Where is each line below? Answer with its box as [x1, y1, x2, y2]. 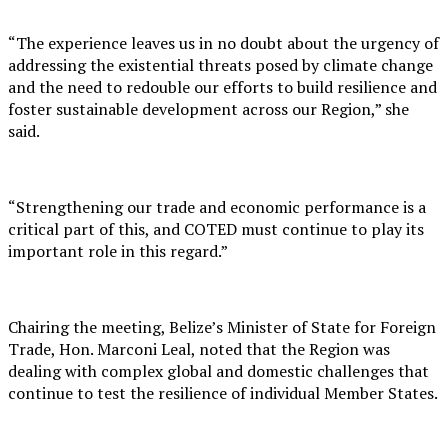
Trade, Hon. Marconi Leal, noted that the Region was [8, 338, 390, 361]
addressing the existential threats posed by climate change [8, 54, 433, 77]
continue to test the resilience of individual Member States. [8, 382, 438, 405]
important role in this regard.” [8, 240, 228, 263]
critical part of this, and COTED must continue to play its [8, 218, 424, 241]
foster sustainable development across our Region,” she [8, 98, 409, 121]
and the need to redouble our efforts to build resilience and [8, 76, 437, 99]
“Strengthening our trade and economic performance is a [8, 196, 426, 219]
